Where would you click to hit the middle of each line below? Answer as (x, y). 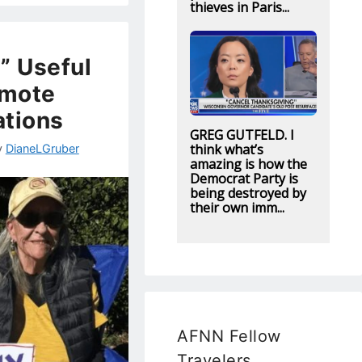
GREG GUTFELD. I (242, 135)
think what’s (226, 149)
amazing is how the (248, 164)
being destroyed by (248, 193)
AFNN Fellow (229, 336)
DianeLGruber (42, 148)
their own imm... (237, 207)
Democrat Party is (244, 178)
